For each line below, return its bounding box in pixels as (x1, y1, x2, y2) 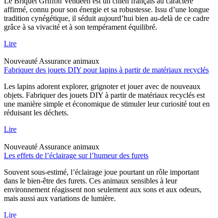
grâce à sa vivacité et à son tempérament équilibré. (4, 22, 157, 31)
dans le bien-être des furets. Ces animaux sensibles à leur (4, 176, 177, 185)
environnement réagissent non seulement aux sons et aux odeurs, (4, 185, 201, 194)
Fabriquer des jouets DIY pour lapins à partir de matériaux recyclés (4, 65, 209, 74)
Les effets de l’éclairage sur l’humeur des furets (4, 151, 148, 160)
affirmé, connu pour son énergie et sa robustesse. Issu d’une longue (4, 5, 209, 14)
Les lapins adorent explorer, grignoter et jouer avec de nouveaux (4, 82, 200, 91)
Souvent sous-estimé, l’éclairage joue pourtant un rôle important (4, 167, 199, 176)
